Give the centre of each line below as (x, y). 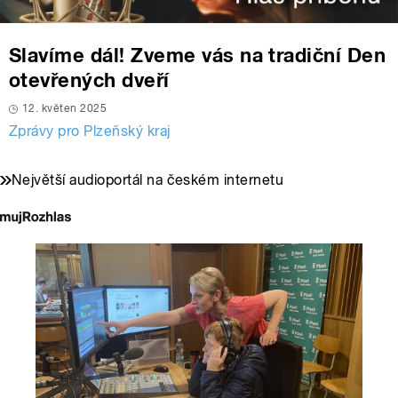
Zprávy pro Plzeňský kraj (90, 131)
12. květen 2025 (65, 109)
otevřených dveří (89, 80)
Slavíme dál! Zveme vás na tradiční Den (198, 56)
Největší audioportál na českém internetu (148, 180)
